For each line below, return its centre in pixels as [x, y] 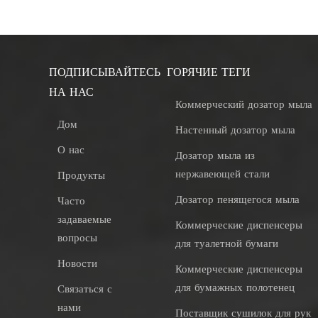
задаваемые [85, 220]
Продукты [82, 176]
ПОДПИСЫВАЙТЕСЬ [105, 72]
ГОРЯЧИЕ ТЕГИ [209, 72]
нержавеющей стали [223, 175]
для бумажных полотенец [235, 288]
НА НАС [72, 92]
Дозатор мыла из [215, 156]
